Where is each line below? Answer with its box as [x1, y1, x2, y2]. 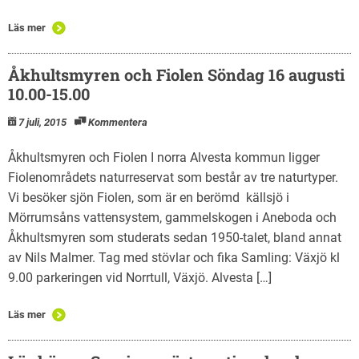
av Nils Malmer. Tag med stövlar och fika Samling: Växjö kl [8, 249, 340, 265]
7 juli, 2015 [18, 115, 67, 128]
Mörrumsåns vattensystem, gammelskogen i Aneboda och [8, 209, 337, 225]
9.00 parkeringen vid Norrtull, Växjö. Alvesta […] [8, 269, 272, 285]
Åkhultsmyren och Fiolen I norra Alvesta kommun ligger [8, 149, 320, 165]
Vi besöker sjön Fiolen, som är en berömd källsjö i [8, 189, 289, 205]
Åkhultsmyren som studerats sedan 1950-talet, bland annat [8, 229, 341, 245]
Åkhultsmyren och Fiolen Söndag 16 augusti [8, 63, 345, 85]
